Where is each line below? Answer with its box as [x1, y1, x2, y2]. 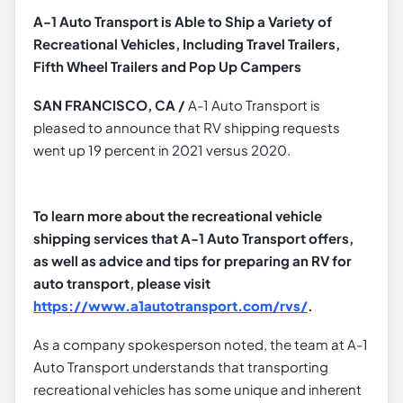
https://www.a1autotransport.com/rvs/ [33, 298, 308, 314]
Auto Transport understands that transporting [33, 359, 328, 375]
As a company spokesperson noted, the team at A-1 [33, 336, 368, 353]
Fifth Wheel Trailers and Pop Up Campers [33, 58, 301, 75]
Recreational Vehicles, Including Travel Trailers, [33, 36, 340, 52]
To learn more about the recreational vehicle [33, 208, 322, 224]
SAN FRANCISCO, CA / [33, 97, 185, 113]
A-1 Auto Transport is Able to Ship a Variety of [33, 13, 332, 30]
